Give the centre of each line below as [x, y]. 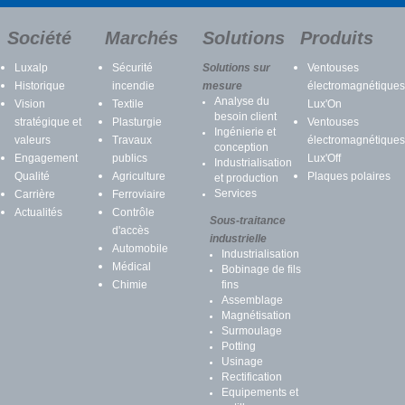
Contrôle [133, 212]
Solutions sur [236, 68]
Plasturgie [137, 122]
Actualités [38, 212]
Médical [132, 267]
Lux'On [325, 104]
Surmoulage [252, 331]
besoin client [245, 117]
